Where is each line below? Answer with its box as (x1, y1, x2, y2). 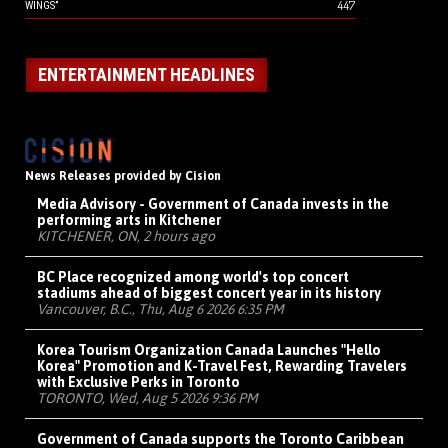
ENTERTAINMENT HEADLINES (38, 64, 255, 86)
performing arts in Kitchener (37, 212, 221, 229)
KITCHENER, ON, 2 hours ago (37, 228, 215, 245)
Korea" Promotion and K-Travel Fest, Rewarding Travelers (37, 358, 407, 375)
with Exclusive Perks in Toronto (37, 374, 240, 391)
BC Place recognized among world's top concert (37, 269, 349, 286)
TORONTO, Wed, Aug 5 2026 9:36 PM (37, 390, 258, 407)
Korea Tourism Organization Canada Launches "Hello (37, 342, 381, 359)
